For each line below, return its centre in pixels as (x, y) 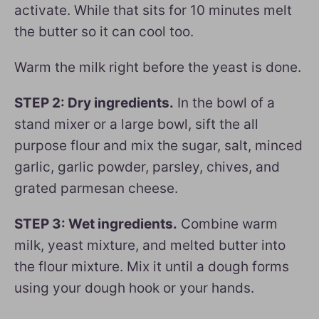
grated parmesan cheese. (96, 188)
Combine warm (228, 224)
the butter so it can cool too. (104, 31)
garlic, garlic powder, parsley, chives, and (147, 167)
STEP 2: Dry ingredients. (94, 103)
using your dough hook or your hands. (134, 288)
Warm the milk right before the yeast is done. (158, 67)
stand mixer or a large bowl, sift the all (136, 124)
